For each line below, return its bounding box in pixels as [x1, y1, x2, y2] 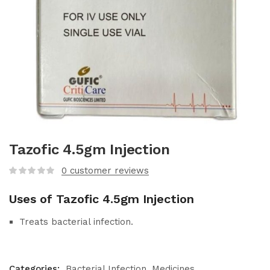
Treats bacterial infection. [19, 216, 133, 227]
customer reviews [67, 165, 149, 176]
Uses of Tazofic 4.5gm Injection [9, 191, 194, 206]
